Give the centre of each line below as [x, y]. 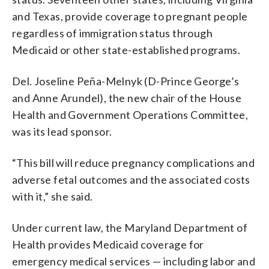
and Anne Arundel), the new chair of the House [127, 98]
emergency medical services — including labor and [134, 261]
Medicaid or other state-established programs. [126, 50]
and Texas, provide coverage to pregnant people [130, 16]
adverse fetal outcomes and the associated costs [131, 179]
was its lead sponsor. [62, 131]
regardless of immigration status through [112, 33]
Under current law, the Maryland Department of [130, 227]
